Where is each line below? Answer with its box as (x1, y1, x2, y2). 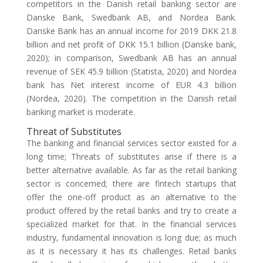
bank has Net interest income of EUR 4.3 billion (26, 79, 237, 90)
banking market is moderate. (26, 106, 135, 117)
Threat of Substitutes (26, 125, 122, 138)
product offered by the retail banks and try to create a (26, 205, 237, 216)
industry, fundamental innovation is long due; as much (26, 232, 237, 243)
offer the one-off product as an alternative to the (26, 191, 237, 203)
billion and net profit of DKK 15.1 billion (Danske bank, (26, 39, 237, 50)
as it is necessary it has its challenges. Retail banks (26, 245, 237, 257)
